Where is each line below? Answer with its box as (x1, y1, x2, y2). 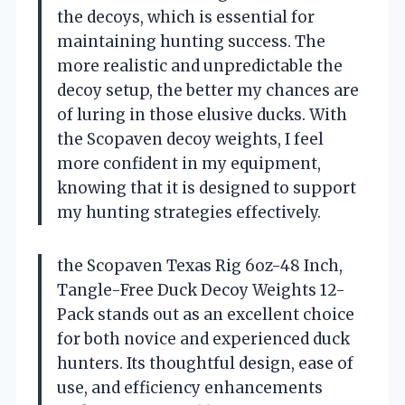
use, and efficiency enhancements (57, 378, 323, 399)
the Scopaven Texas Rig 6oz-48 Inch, (57, 256, 343, 277)
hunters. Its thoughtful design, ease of (57, 353, 353, 374)
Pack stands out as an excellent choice (57, 305, 354, 325)
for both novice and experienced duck (57, 329, 350, 350)
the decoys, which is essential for (57, 7, 315, 28)
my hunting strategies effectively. (57, 202, 321, 223)
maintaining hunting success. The (57, 32, 325, 52)
